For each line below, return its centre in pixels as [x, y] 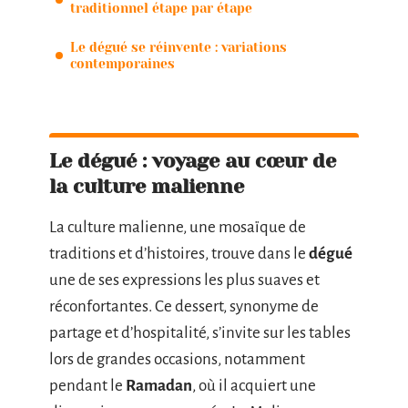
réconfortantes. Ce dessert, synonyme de [184, 306]
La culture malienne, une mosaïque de [178, 227]
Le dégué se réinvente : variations [178, 47]
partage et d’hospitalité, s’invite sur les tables [200, 333]
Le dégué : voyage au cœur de [193, 161]
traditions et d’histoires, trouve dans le [179, 254]
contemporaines [122, 63]
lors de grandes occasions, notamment [177, 359]
